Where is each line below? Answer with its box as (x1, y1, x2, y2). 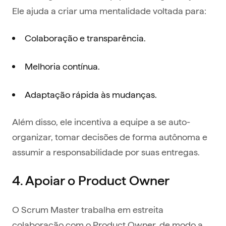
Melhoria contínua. (25, 60, 100, 72)
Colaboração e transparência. (25, 32, 146, 44)
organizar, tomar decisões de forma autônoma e (12, 131, 207, 143)
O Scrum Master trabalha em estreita (12, 203, 163, 215)
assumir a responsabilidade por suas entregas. (12, 146, 200, 158)
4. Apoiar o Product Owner (12, 173, 169, 188)
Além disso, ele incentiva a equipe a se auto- (12, 116, 190, 128)
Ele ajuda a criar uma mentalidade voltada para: (12, 5, 206, 17)
